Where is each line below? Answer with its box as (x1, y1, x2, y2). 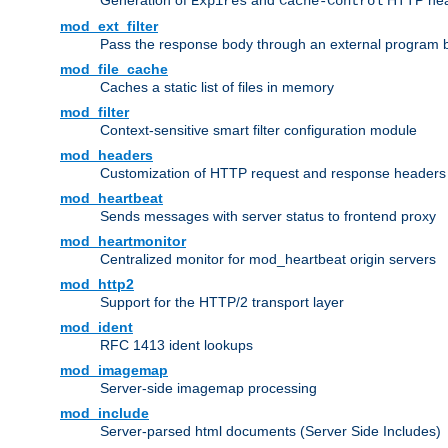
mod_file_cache (60, 61, 168, 78)
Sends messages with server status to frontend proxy (100, 208, 436, 225)
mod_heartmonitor (60, 233, 186, 250)
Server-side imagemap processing (100, 380, 317, 397)
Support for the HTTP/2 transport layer (100, 294, 344, 311)
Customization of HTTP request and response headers (100, 165, 446, 182)
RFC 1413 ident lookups (100, 337, 253, 354)
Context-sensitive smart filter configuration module (100, 122, 417, 139)
